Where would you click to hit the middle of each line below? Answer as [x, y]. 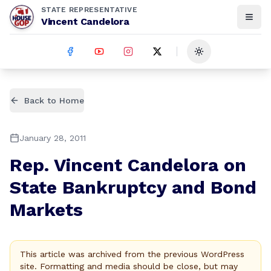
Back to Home [54, 100]
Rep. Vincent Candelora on [128, 165]
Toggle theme [227, 57]
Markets [46, 210]
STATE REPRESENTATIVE [89, 10]
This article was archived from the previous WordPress [132, 254]
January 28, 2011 [53, 138]
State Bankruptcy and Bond [133, 187]
